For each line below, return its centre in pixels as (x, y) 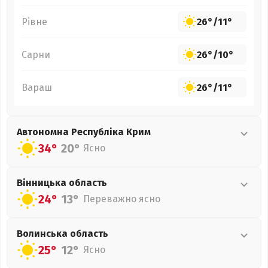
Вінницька (43, 183)
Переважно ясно (122, 199)
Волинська (43, 234)
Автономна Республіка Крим (84, 132)
